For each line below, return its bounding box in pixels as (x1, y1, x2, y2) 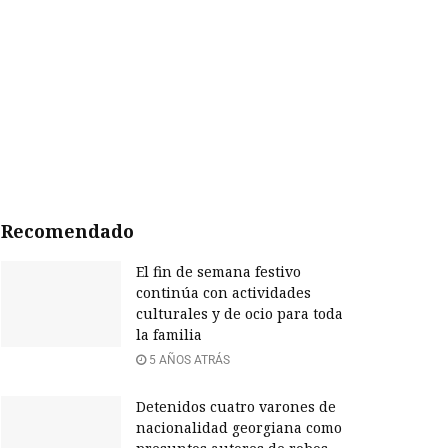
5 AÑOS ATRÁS (146, 353, 230, 368)
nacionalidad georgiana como (136, 418, 342, 438)
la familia (136, 325, 202, 345)
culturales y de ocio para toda (136, 304, 343, 324)
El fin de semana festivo (136, 262, 301, 282)
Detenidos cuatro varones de (136, 397, 336, 417)
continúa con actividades (136, 283, 311, 303)
